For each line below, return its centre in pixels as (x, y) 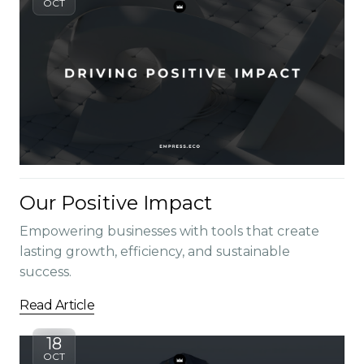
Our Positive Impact (116, 203)
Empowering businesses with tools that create (169, 231)
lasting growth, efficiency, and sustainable (155, 251)
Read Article (57, 305)
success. (45, 272)
